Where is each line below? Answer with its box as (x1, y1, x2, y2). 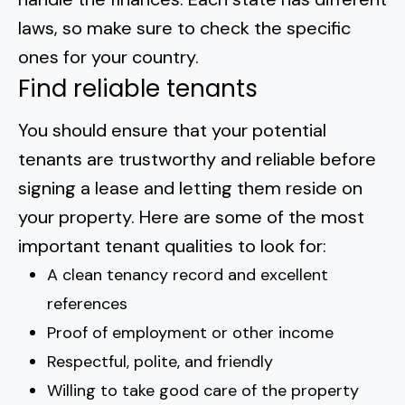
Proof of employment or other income (47, 322, 334, 344)
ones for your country (18, 45, 195, 69)
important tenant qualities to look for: (18, 234, 326, 258)
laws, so (18, 16, 87, 40)
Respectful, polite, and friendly (47, 351, 278, 372)
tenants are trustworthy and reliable (18, 147, 320, 171)
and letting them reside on (139, 176, 363, 200)
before (320, 147, 376, 171)
